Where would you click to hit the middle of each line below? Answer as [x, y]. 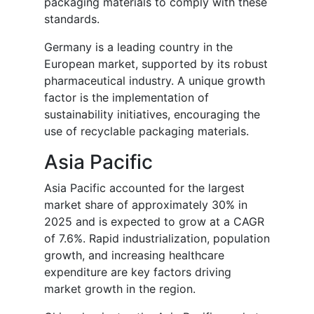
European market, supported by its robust [156, 64]
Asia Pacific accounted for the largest [144, 188]
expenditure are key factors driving [138, 272]
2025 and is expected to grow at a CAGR [154, 222]
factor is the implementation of [127, 98]
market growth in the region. [120, 289]
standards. [72, 19]
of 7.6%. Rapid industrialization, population [157, 239]
